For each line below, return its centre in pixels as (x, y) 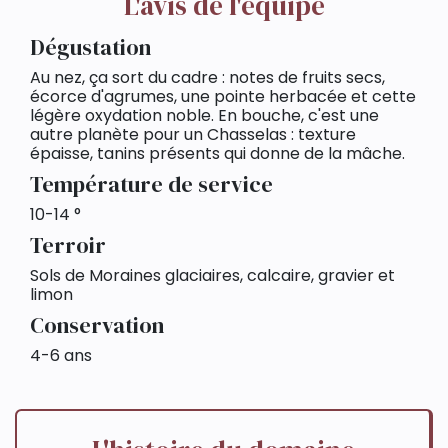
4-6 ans (63, 355)
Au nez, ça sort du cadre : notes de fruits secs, (207, 77)
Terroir (68, 244)
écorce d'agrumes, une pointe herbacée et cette (223, 96)
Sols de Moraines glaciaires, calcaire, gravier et (212, 275)
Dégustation (90, 46)
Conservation (97, 324)
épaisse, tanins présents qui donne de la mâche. (217, 153)
